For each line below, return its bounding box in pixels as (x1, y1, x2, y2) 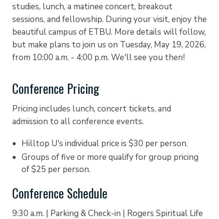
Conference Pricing (12, 79, 102, 97)
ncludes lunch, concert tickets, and (41, 103, 171, 114)
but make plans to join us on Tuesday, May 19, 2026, (12, 39, 206, 50)
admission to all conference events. (12, 116, 144, 127)
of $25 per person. (21, 164, 90, 175)
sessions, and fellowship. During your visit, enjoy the (12, 13, 207, 25)
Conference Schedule (12, 183, 110, 202)
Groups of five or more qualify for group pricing (21, 152, 198, 163)
